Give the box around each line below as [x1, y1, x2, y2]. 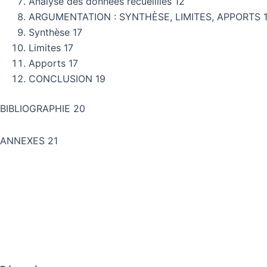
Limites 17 [29, 41, 73, 54]
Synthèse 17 [29, 26, 82, 38]
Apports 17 [29, 57, 78, 69]
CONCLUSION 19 [29, 72, 105, 85]
